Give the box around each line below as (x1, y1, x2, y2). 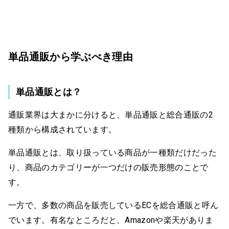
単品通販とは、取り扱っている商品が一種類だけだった (8, 147, 217, 157)
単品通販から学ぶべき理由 (8, 50, 133, 63)
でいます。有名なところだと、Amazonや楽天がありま (8, 215, 214, 225)
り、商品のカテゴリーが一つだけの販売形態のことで (8, 162, 209, 172)
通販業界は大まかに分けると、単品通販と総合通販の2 (8, 109, 214, 120)
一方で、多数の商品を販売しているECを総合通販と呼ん (8, 200, 219, 210)
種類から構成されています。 (8, 124, 117, 134)
